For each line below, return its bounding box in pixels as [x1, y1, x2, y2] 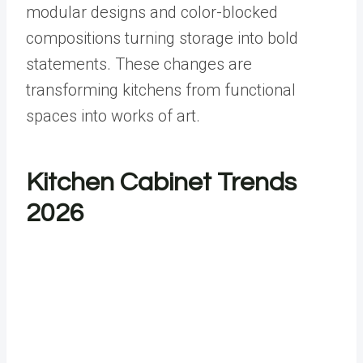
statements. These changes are [26, 53, 252, 74]
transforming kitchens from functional [26, 79, 296, 100]
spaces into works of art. [26, 105, 200, 126]
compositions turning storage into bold [26, 28, 298, 48]
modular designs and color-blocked [26, 2, 278, 22]
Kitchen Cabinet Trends [26, 169, 297, 196]
